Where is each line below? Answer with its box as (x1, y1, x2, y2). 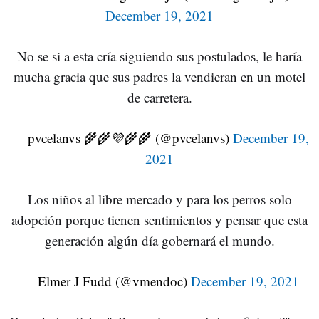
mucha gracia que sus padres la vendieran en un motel (14, 68, 305, 85)
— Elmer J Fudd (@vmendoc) (20, 272, 191, 290)
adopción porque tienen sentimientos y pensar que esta (11, 211, 308, 229)
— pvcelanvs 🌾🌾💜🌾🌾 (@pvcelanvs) (10, 129, 233, 147)
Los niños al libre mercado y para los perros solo (27, 190, 292, 208)
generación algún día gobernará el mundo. (44, 231, 275, 249)
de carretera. (127, 88, 192, 106)
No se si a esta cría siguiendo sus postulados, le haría (17, 47, 302, 65)
